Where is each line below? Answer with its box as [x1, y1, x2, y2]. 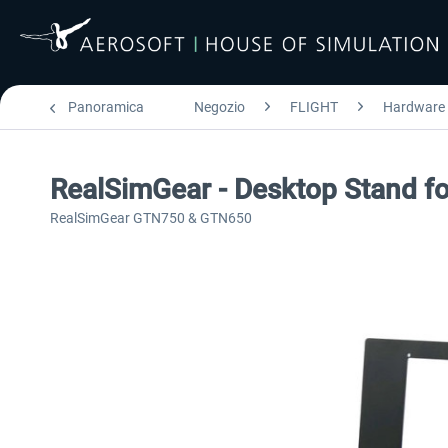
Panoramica [68, 99, 144, 115]
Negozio [194, 99, 245, 115]
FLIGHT [290, 99, 338, 115]
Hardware [383, 99, 445, 115]
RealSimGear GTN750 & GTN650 [50, 210, 252, 226]
